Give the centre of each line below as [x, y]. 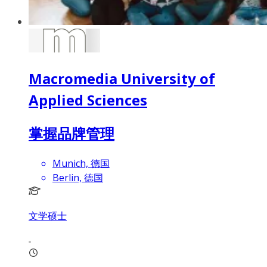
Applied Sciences [88, 100]
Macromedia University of [122, 78]
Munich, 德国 [81, 163]
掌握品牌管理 [72, 133]
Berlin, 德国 [78, 177]
